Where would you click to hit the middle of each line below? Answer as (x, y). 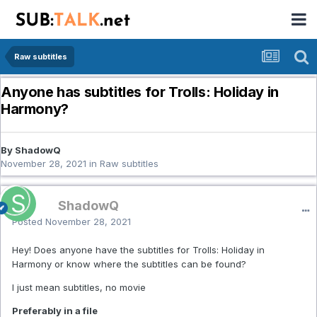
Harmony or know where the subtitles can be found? (129, 264)
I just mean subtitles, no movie (79, 288)
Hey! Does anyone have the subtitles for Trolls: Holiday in (138, 250)
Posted (29, 222)
